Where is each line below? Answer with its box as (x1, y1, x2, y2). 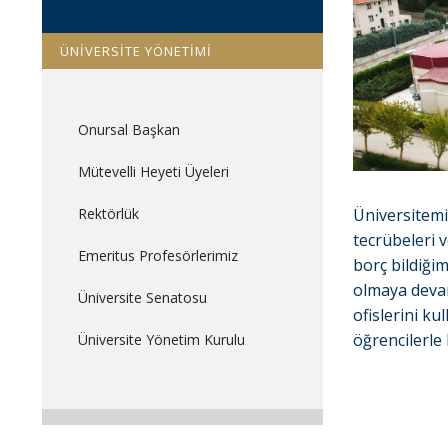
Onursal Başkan (77, 120, 180, 139)
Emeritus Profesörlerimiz (77, 246, 238, 265)
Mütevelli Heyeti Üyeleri (77, 162, 229, 181)
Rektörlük (77, 204, 139, 223)
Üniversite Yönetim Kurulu (77, 330, 245, 349)
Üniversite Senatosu (77, 288, 207, 307)
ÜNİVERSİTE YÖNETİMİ (59, 42, 212, 60)
